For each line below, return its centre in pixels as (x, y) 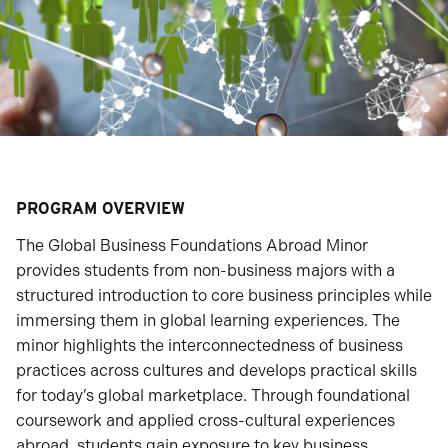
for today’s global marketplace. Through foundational (213, 395)
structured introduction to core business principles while (224, 295)
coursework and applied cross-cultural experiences (205, 420)
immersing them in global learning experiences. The (208, 320)
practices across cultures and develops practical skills (216, 370)
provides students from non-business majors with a (205, 270)
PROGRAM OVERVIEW (100, 208)
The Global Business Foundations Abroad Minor (192, 245)
